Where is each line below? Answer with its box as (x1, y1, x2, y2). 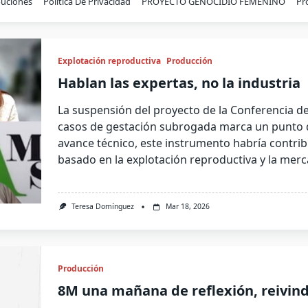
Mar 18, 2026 (166, 201, 210, 212)
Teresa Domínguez (71, 201, 134, 212)
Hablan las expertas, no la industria (58, 74, 301, 93)
